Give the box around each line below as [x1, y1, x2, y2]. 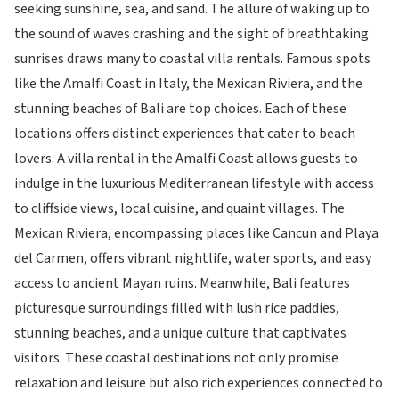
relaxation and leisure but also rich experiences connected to [14, 373, 383, 393]
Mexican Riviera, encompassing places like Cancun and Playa [14, 224, 379, 243]
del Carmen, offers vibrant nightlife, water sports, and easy [14, 248, 371, 268]
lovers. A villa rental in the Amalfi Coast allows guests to [14, 149, 358, 168]
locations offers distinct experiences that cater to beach [14, 124, 355, 143]
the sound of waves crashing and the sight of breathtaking [14, 24, 369, 44]
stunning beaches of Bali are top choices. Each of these [14, 99, 346, 118]
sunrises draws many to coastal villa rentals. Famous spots [14, 49, 370, 69]
